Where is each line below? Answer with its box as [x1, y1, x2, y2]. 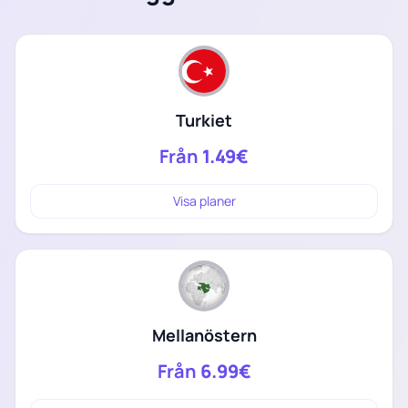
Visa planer [172, 191, 236, 209]
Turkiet [176, 108, 232, 131]
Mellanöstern [151, 323, 257, 346]
